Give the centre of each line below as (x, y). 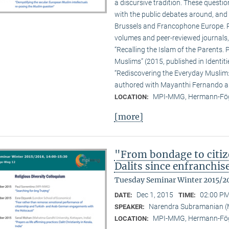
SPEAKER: (130, 207)
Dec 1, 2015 (155, 194)
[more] (129, 116)
